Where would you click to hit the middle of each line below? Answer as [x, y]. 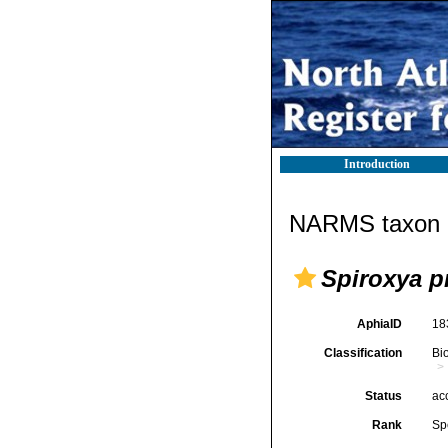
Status [383, 396]
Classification [362, 353]
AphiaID [379, 324]
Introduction [377, 164]
